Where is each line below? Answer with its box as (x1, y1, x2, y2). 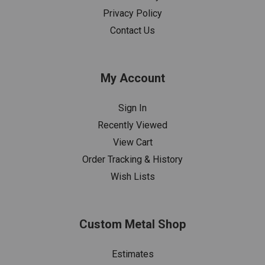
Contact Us (110, 25, 155, 36)
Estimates (111, 248, 154, 260)
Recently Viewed (98, 119, 167, 131)
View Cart (112, 137, 153, 148)
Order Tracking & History (82, 154, 183, 165)
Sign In (118, 102, 147, 114)
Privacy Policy (103, 8, 162, 19)
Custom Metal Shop (79, 217, 186, 231)
